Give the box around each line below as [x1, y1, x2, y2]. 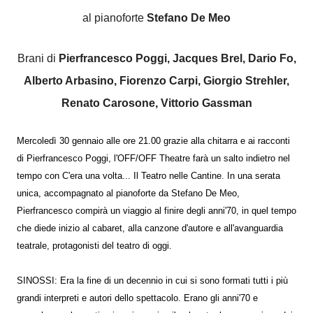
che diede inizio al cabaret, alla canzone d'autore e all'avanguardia [17, 224, 283, 233]
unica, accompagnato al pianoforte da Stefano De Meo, [17, 189, 240, 198]
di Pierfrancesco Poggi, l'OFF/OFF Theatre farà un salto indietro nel [17, 154, 290, 163]
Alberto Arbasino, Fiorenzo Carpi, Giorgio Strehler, [24, 75, 289, 87]
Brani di [24, 52, 59, 64]
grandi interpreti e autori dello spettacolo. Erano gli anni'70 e [17, 293, 258, 303]
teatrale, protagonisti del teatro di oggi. [17, 241, 172, 251]
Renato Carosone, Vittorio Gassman [61, 97, 252, 109]
